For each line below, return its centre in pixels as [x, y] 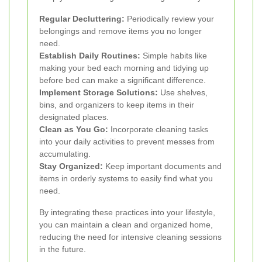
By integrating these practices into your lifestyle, [127, 213]
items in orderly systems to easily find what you [126, 179]
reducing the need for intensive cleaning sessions [130, 237]
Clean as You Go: [74, 130]
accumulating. [65, 154]
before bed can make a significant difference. [123, 80]
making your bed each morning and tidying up [124, 68]
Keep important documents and [162, 166]
